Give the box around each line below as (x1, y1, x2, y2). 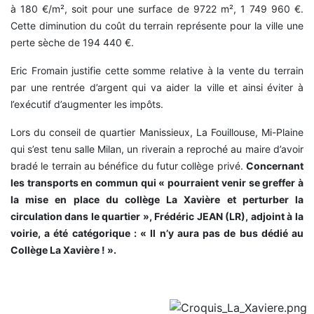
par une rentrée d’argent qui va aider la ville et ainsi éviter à (11, 81, 303, 94)
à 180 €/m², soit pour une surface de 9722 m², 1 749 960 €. (11, 3, 303, 15)
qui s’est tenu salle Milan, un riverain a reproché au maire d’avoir (11, 143, 303, 156)
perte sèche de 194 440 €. (11, 36, 134, 49)
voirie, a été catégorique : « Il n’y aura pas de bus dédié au (11, 227, 303, 240)
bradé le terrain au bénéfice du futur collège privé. (11, 160, 246, 172)
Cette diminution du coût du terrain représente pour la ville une (11, 20, 303, 32)
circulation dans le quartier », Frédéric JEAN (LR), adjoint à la (11, 210, 303, 223)
